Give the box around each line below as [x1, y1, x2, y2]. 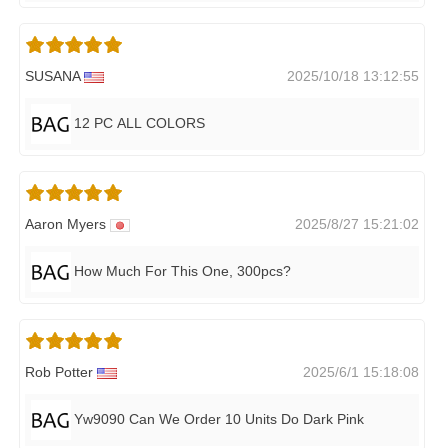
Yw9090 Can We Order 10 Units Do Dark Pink [74, 410, 364, 427]
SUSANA [25, 67, 84, 84]
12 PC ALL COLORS [74, 114, 205, 131]
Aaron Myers [25, 215, 110, 232]
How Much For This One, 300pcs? [74, 262, 291, 279]
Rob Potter [25, 363, 97, 380]
